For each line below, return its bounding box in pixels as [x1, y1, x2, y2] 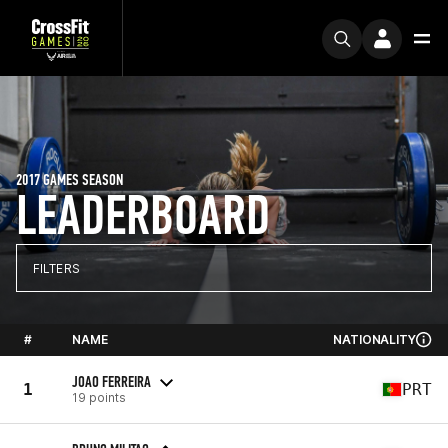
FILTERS [33, 260, 80, 276]
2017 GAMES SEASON [16, 170, 123, 189]
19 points [72, 389, 126, 405]
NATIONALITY [333, 332, 416, 347]
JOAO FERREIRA [72, 371, 151, 391]
